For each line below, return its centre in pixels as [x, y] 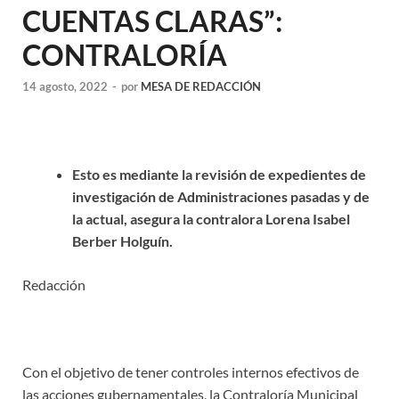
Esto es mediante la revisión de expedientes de [219, 175]
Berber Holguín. [122, 241]
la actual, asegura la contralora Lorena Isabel [211, 219]
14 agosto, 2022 [65, 87]
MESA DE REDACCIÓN [201, 87]
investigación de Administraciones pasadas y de [221, 197]
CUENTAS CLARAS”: [152, 20]
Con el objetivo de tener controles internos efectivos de [191, 372]
